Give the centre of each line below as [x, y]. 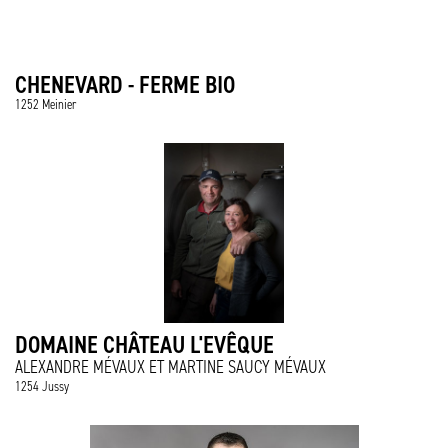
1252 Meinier [45, 104]
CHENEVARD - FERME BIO [125, 84]
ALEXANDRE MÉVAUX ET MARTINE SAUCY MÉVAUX [170, 367]
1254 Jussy [42, 386]
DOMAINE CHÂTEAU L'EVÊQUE [144, 344]
